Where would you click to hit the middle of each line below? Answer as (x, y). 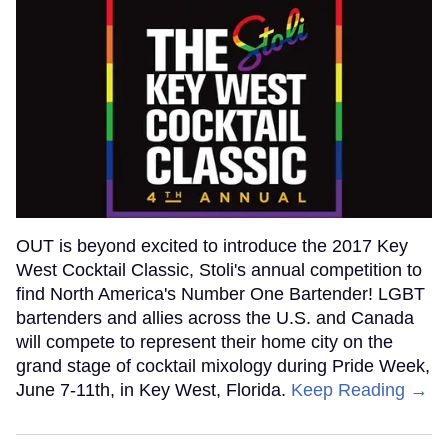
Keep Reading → (359, 389)
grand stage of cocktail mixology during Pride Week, (223, 365)
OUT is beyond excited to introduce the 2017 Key (212, 245)
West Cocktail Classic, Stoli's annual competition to (219, 269)
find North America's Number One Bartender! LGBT (220, 293)
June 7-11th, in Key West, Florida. (153, 389)
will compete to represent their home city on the (204, 341)
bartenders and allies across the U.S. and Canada (215, 317)
